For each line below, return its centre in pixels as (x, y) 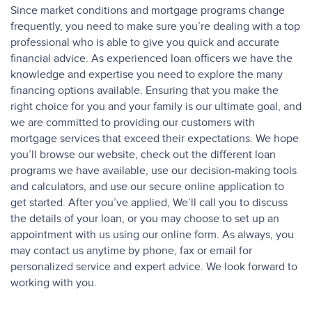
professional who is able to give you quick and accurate (145, 43)
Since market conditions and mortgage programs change (148, 11)
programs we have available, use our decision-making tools (154, 171)
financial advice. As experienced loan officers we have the (151, 59)
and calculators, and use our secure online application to (147, 187)
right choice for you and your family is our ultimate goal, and (156, 107)
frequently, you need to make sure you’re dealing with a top (155, 27)
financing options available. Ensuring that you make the (145, 91)
